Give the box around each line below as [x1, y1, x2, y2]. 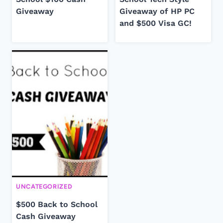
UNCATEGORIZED [16, 182, 73, 190]
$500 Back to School [16, 199, 98, 209]
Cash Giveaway [16, 211, 76, 221]
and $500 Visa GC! [119, 18, 192, 28]
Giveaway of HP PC [119, 6, 195, 16]
